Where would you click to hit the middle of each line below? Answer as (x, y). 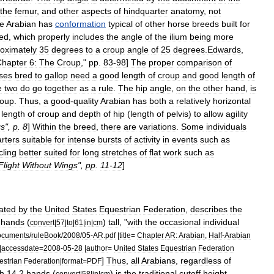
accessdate (20, 248)
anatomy (187, 11)
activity (147, 139)
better (30, 152)
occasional (180, 222)
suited (56, 152)
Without (37, 165)
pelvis (177, 113)
